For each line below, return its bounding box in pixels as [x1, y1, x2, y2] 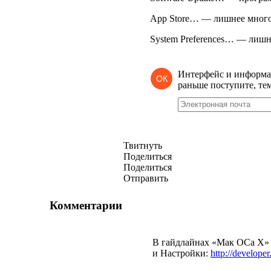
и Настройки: [152, 248, 211, 258]
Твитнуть [123, 140, 162, 151]
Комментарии [50, 198, 122, 212]
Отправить [123, 173, 168, 183]
